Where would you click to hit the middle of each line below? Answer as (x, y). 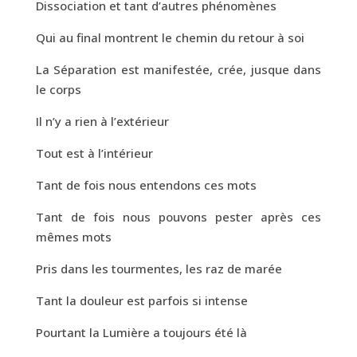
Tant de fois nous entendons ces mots (146, 184)
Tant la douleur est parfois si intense (141, 300)
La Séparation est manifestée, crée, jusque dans (178, 69)
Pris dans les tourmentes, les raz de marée (159, 268)
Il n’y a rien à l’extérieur (102, 121)
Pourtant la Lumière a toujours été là (141, 332)
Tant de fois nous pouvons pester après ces (178, 216)
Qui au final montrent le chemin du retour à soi (170, 37)
